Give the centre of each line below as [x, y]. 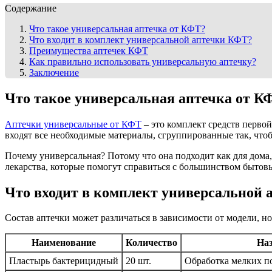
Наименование [64, 243]
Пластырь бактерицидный [64, 261]
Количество [151, 243]
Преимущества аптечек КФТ [89, 50]
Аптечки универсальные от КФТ [73, 124]
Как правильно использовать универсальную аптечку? [143, 61]
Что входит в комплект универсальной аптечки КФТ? [141, 39]
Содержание [31, 8]
